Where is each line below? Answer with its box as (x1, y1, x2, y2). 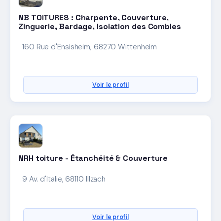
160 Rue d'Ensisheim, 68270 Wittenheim (22, 42, 157, 52)
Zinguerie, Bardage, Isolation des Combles (18, 21, 181, 32)
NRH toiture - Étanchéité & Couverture (18, 153, 168, 164)
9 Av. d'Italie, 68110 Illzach (22, 174, 106, 184)
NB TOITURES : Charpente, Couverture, (18, 12, 169, 23)
